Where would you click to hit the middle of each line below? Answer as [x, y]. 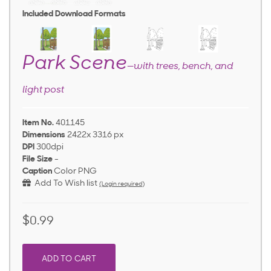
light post [43, 90]
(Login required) [122, 184]
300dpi [50, 148]
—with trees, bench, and [180, 67]
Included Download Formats [74, 15]
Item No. [38, 123]
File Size [38, 160]
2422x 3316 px [95, 135]
